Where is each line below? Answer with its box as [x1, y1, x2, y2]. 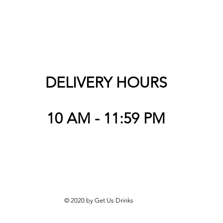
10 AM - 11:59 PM [47, 110, 165, 127]
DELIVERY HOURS [45, 74, 167, 92]
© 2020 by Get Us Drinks [64, 197, 133, 204]
